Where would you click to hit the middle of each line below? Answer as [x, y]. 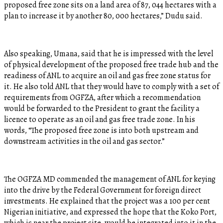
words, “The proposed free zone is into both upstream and [101, 130]
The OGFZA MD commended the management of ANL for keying [110, 179]
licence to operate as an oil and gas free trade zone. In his [100, 119]
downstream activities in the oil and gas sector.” [84, 141]
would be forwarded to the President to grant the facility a [102, 108]
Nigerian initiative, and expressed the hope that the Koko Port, [110, 212]
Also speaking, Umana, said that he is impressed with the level [109, 54]
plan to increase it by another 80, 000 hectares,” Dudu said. [103, 16]
